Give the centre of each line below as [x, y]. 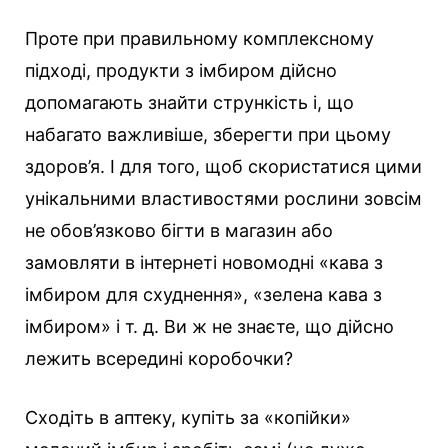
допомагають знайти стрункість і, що [189, 103]
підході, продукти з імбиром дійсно [181, 71]
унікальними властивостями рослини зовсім [223, 199]
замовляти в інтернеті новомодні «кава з [204, 263]
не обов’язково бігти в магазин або [179, 231]
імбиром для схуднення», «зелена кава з [203, 295]
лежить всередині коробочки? [159, 359]
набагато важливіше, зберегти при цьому [208, 135]
